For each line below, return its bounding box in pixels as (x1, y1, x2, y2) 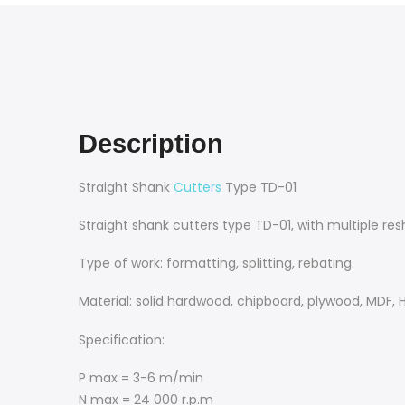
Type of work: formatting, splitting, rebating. (79, 254, 354, 273)
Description (79, 129, 223, 159)
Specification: (79, 330, 165, 349)
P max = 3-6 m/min (79, 368, 203, 387)
